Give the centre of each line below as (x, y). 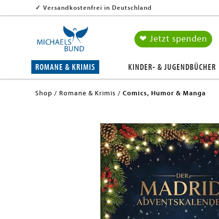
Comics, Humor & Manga (164, 93)
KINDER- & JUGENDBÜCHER (172, 67)
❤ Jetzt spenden (174, 39)
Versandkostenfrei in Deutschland (98, 8)
